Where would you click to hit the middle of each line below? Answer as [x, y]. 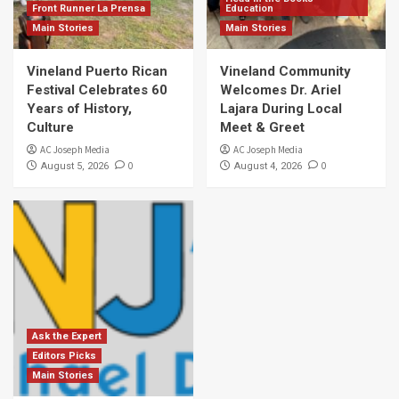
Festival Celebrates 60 [97, 90]
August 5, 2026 [75, 167]
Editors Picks [64, 356]
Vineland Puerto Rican [97, 72]
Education [249, 9]
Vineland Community [285, 72]
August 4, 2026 [268, 167]
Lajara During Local [281, 109]
